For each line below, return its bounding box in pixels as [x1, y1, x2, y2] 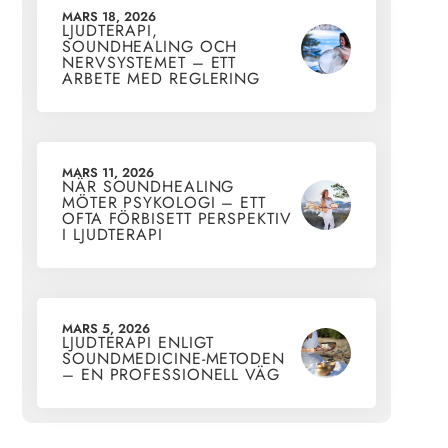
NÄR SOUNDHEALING [62, 175, 235, 199]
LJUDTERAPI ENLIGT [62, 331, 215, 355]
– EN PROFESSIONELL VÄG [62, 363, 280, 387]
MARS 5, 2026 [62, 319, 150, 339]
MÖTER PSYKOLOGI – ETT [62, 191, 266, 215]
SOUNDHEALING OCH [62, 35, 238, 59]
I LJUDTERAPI [62, 223, 163, 247]
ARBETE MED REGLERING [62, 67, 260, 91]
